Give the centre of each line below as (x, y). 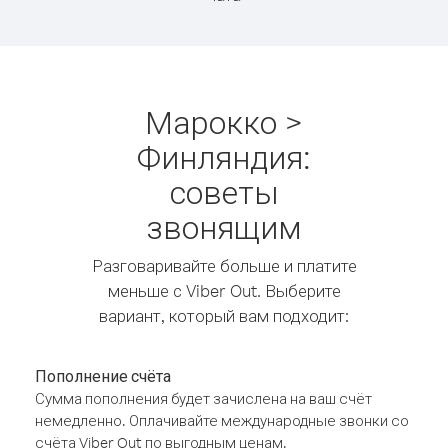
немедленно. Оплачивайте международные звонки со (222, 420)
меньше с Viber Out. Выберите (224, 290)
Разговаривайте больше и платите (224, 265)
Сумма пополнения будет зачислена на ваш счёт (203, 398)
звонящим (224, 226)
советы (224, 191)
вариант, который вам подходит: (224, 315)
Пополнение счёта (103, 376)
